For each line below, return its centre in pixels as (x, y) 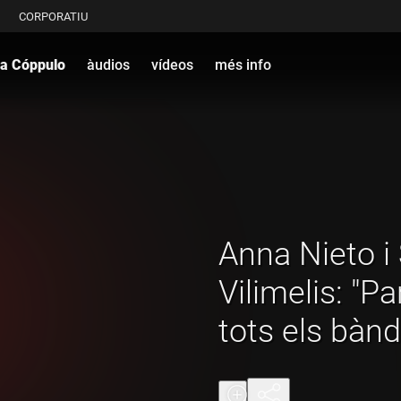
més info (243, 64)
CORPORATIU (53, 16)
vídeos (172, 64)
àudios (108, 64)
